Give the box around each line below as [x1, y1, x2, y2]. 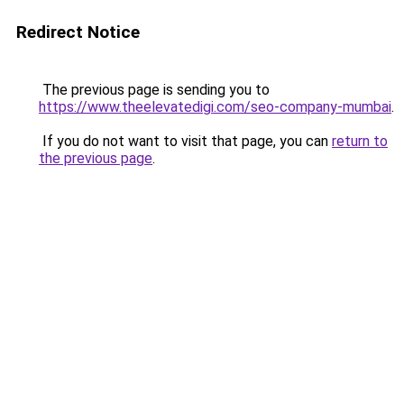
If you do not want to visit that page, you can [39, 133, 332, 150]
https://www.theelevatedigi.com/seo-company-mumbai [39, 98, 391, 115]
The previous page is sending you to [39, 81, 270, 98]
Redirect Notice [16, 22, 140, 42]
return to [332, 133, 388, 150]
